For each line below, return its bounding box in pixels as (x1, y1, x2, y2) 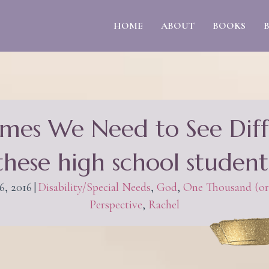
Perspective (89, 198, 142, 212)
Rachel (148, 198, 180, 212)
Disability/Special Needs (37, 180, 151, 195)
